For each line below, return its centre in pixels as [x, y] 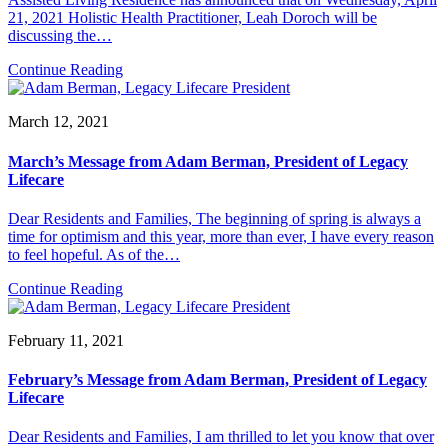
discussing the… [60, 36]
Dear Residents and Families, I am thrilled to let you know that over [221, 437]
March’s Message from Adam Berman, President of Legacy [208, 161]
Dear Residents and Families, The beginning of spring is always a [214, 218]
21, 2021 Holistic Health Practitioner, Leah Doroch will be [192, 18]
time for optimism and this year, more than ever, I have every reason [221, 236]
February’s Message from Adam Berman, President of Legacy [217, 380]
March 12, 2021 [58, 122]
